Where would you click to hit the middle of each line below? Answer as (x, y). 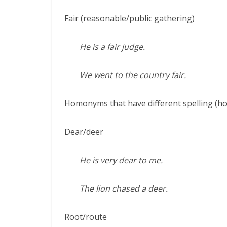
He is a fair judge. (112, 47)
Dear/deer (84, 132)
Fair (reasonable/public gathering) (129, 18)
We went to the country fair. (133, 75)
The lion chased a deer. (124, 188)
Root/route (86, 217)
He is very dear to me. (121, 160)
